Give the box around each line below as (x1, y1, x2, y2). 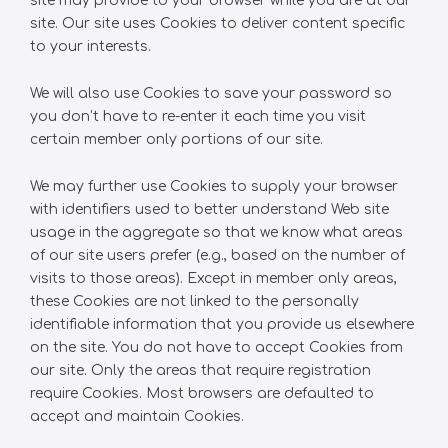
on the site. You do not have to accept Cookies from (30, 340, 403, 355)
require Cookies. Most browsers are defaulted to (30, 386, 374, 401)
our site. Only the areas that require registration (30, 363, 371, 378)
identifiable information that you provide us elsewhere (30, 317, 414, 332)
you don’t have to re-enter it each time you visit (30, 109, 366, 124)
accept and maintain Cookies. (30, 409, 244, 424)
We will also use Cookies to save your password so (30, 86, 392, 101)
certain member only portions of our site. (30, 132, 323, 147)
